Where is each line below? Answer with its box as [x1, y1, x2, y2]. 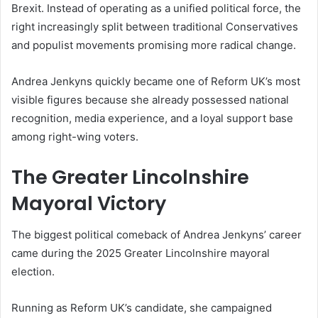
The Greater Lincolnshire [11, 163, 249, 190]
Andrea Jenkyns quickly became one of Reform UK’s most [11, 74, 300, 88]
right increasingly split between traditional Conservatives [11, 19, 298, 33]
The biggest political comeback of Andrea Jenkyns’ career [11, 228, 302, 242]
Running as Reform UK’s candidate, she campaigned [11, 301, 272, 315]
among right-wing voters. [11, 129, 138, 143]
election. [11, 265, 55, 279]
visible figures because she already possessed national [11, 92, 289, 106]
